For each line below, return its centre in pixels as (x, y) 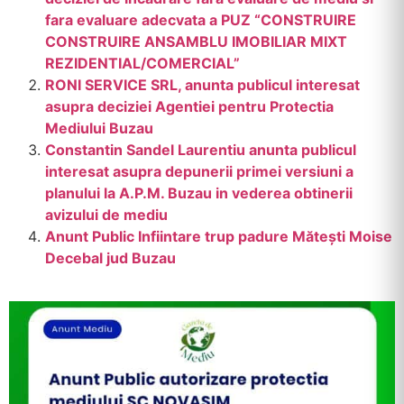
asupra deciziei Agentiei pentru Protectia (189, 107)
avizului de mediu (106, 215)
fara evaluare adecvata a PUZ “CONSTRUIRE (201, 20)
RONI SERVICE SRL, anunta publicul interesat (202, 85)
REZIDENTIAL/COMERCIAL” (142, 64)
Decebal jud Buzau (110, 258)
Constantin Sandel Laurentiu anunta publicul (201, 150)
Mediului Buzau (99, 129)
